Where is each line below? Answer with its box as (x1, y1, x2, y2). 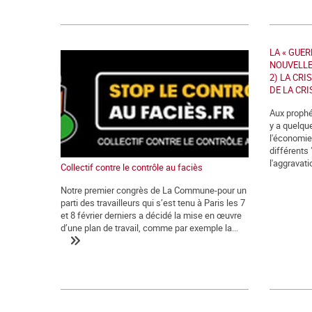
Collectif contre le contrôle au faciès (61, 161, 203, 174)
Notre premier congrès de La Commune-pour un (61, 184, 247, 197)
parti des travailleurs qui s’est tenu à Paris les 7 (61, 196, 245, 210)
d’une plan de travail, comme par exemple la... (61, 221, 238, 235)
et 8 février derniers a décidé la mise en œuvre (61, 209, 242, 222)
